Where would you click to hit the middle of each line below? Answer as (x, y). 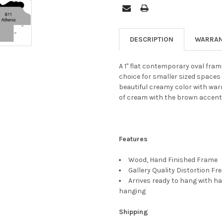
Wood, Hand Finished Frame (174, 160)
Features (133, 139)
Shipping (134, 212)
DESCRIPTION (152, 39)
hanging (132, 191)
